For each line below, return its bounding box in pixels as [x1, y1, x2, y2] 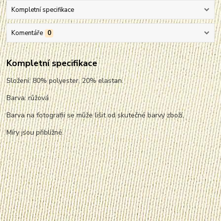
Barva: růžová [6, 93, 49, 103]
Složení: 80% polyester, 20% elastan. [6, 75, 124, 85]
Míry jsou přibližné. [6, 127, 64, 137]
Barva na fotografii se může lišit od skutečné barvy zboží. [6, 110, 184, 120]
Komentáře [11, 29, 43, 38]
